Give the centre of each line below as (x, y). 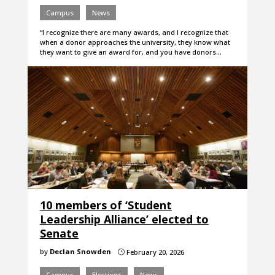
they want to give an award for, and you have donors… (130, 52)
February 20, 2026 (154, 252)
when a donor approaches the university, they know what (135, 42)
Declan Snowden (80, 252)
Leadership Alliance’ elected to (124, 219)
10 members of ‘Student (106, 205)
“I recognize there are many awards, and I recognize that (134, 33)
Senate (59, 234)
